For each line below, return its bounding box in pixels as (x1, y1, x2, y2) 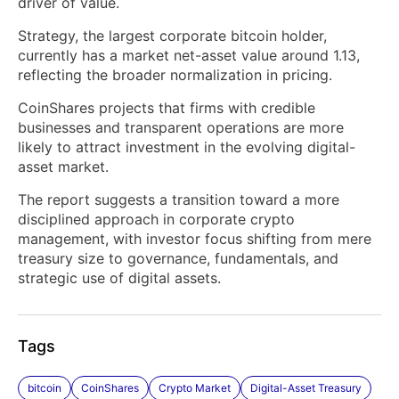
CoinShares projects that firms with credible (18, 99, 315, 118)
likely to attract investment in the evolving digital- (18, 138, 355, 157)
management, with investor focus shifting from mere (18, 230, 371, 248)
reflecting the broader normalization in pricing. (18, 66, 332, 85)
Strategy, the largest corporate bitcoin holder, (18, 27, 327, 45)
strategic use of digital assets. (18, 269, 221, 288)
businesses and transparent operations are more (18, 118, 344, 137)
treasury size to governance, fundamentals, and (18, 249, 338, 268)
